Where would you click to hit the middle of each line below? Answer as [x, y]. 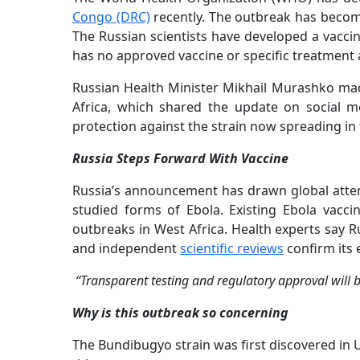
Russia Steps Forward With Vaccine [180, 159]
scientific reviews [232, 249]
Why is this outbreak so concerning [180, 313]
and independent [126, 249]
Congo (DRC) [111, 17]
